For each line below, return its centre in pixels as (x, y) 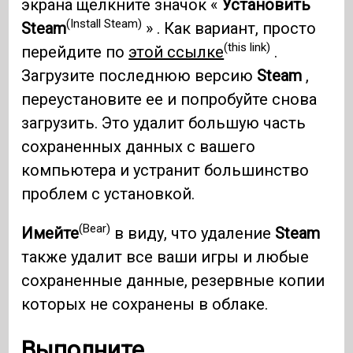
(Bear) (95, 229)
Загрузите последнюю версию (139, 75)
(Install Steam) (104, 24)
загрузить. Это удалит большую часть (164, 123)
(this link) (247, 48)
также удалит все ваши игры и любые (165, 256)
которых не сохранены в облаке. (145, 304)
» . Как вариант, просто (229, 28)
